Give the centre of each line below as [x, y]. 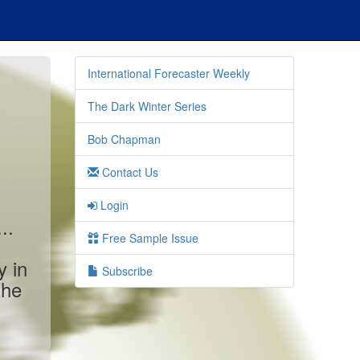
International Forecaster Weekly [169, 73]
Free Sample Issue [149, 238]
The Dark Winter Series [147, 106]
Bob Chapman [125, 139]
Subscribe [126, 271]
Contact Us [129, 172]
